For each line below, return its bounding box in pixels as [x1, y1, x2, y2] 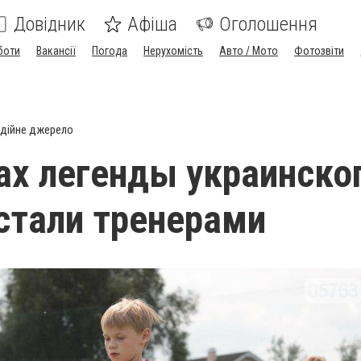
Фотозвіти [294, 44, 344, 57]
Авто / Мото [219, 44, 278, 57]
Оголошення [219, 13, 317, 35]
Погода [92, 44, 127, 57]
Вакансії [36, 44, 76, 57]
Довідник [14, 13, 85, 35]
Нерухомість [143, 44, 203, 57]
